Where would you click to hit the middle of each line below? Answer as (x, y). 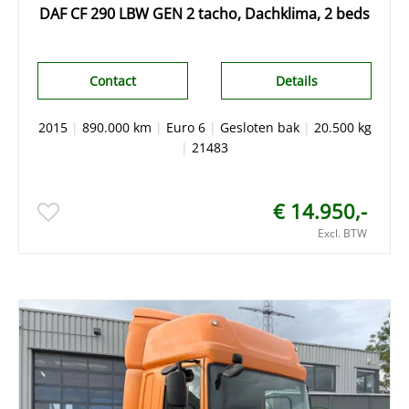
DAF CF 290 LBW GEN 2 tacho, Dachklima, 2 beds (204, 13)
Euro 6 (185, 127)
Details (296, 80)
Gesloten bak (259, 127)
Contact (112, 80)
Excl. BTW (342, 233)
